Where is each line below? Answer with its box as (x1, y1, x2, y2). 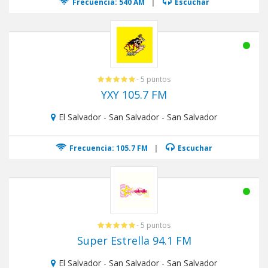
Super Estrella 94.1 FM (77, 233, 191, 248)
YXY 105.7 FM (101, 87, 167, 102)
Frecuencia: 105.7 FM (68, 143, 148, 153)
